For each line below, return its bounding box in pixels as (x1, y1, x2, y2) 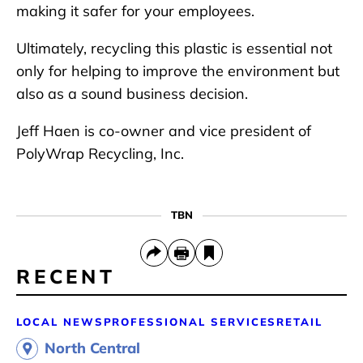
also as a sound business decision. (16, 84, 248, 104)
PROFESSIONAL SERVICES (103, 315, 277, 329)
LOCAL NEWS (16, 315, 104, 329)
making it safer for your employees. (16, 2, 258, 21)
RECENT (16, 264, 116, 289)
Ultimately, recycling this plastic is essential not (16, 39, 332, 58)
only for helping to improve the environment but (16, 62, 340, 81)
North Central (45, 339, 140, 358)
